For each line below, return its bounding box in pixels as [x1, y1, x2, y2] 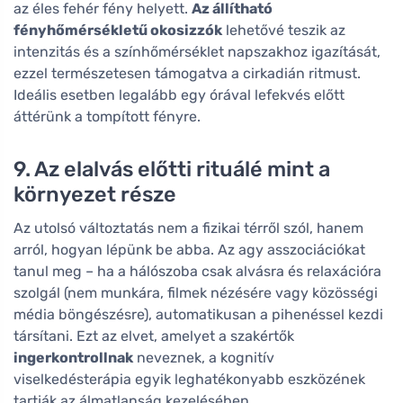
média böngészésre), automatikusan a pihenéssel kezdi [13, 306, 383, 323]
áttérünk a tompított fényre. [13, 108, 201, 125]
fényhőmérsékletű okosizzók [13, 22, 222, 39]
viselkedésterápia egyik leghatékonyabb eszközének [13, 371, 365, 388]
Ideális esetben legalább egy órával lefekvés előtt [13, 86, 345, 103]
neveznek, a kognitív [133, 349, 274, 366]
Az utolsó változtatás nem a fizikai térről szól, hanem [13, 219, 363, 237]
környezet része [13, 182, 176, 207]
